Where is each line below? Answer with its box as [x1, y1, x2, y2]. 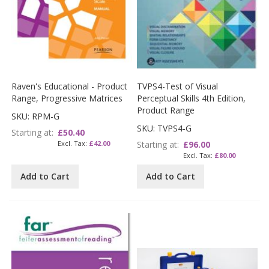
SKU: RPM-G [11, 110, 60, 122]
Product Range [137, 104, 195, 116]
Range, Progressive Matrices [11, 92, 123, 104]
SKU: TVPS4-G [137, 122, 192, 134]
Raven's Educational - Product [11, 80, 128, 92]
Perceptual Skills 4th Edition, [137, 92, 246, 104]
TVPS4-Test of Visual [137, 80, 219, 92]
